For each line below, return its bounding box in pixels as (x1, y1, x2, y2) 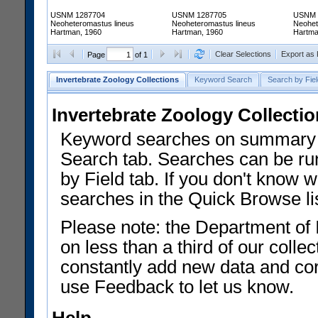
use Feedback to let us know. (60, 277, 294, 297)
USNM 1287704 (50, 11, 105, 20)
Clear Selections (215, 50, 271, 59)
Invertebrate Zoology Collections (56, 75, 179, 84)
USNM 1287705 (172, 11, 226, 20)
